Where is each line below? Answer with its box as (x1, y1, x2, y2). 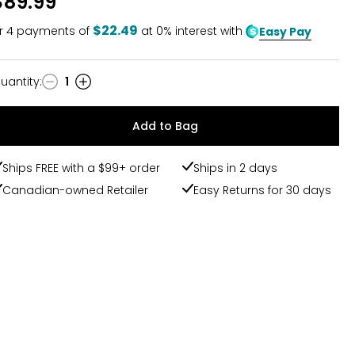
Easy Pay (259, 23, 311, 40)
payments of (13, 23, 90, 39)
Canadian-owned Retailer (2, 182, 148, 198)
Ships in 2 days (193, 160, 278, 176)
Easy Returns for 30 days (193, 182, 332, 198)
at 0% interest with (141, 23, 246, 39)
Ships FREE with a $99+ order (2, 160, 160, 176)
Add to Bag (132, 118, 198, 134)
